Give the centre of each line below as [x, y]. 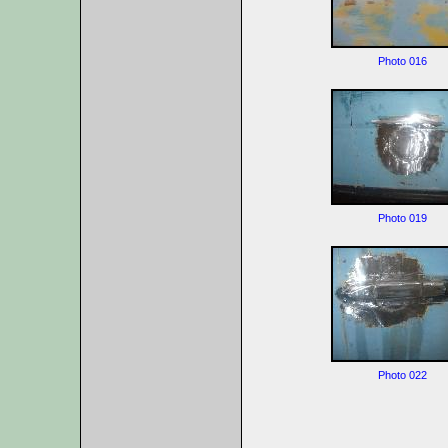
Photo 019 [402, 218]
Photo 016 [402, 61]
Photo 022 [402, 375]
